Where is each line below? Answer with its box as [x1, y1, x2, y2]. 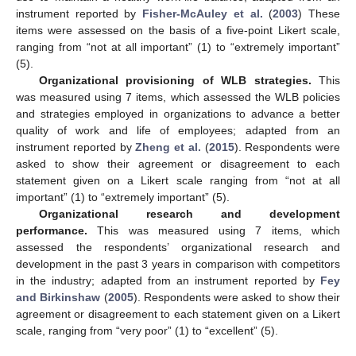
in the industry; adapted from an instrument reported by [16, 273, 320, 287]
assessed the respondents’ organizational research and [16, 240, 340, 253]
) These [298, 6, 341, 20]
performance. [16, 223, 87, 237]
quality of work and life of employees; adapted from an [16, 123, 340, 137]
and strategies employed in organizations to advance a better [16, 106, 340, 120]
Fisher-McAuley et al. [142, 6, 263, 20]
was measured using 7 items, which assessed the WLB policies [16, 90, 340, 103]
